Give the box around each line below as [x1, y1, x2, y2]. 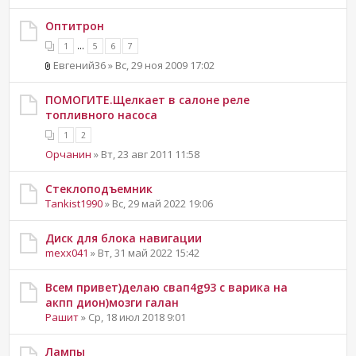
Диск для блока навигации [45, 230, 203, 246]
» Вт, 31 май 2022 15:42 [88, 245, 200, 260]
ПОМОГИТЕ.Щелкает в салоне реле [45, 91, 250, 107]
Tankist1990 [45, 195, 103, 211]
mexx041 [45, 245, 89, 260]
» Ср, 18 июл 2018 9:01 [79, 309, 187, 324]
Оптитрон [45, 17, 105, 33]
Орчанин [45, 146, 92, 161]
